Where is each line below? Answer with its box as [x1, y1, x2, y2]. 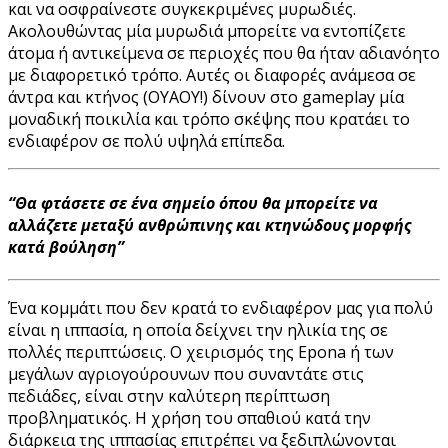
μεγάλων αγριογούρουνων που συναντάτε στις [8, 362, 364, 385]
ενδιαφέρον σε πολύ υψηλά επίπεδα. [8, 130, 285, 153]
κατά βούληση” [8, 235, 124, 258]
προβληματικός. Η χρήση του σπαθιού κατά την [8, 406, 371, 429]
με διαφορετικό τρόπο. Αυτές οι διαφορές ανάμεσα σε [8, 64, 416, 87]
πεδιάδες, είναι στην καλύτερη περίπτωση [8, 384, 330, 407]
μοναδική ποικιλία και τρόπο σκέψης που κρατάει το [8, 108, 410, 131]
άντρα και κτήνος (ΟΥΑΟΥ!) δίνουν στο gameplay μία [8, 86, 404, 109]
